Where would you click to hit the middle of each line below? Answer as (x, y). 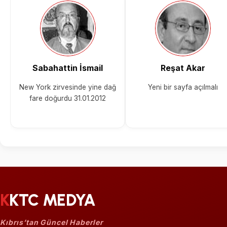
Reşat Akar (183, 68)
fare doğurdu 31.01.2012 (68, 98)
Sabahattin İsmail (68, 68)
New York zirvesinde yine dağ (68, 87)
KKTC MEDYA (52, 200)
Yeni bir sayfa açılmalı (183, 87)
